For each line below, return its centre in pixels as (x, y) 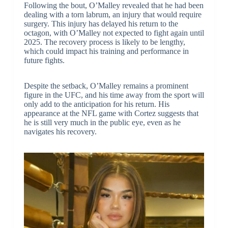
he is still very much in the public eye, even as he (102, 122)
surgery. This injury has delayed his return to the (101, 23)
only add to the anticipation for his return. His (96, 104)
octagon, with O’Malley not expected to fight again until (114, 33)
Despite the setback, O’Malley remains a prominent (106, 85)
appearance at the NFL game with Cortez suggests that (111, 113)
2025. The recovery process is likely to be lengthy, (104, 42)
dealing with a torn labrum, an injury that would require (112, 14)
